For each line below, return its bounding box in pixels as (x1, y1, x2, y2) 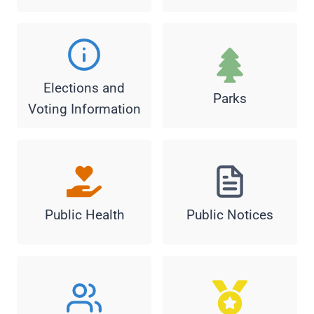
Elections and (43, 80, 125, 97)
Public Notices (186, 207, 273, 224)
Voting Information (27, 101, 141, 118)
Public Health (44, 207, 124, 224)
